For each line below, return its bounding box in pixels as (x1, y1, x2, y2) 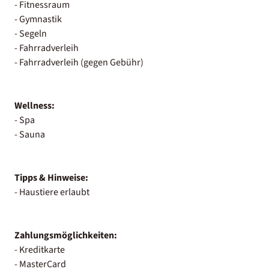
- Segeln (14, 26, 47, 40)
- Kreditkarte (14, 243, 65, 256)
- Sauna (14, 127, 45, 141)
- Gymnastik (14, 12, 62, 26)
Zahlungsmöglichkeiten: (14, 228, 117, 242)
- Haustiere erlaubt (14, 185, 89, 199)
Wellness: (14, 98, 55, 112)
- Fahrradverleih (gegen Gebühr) (14, 55, 144, 69)
